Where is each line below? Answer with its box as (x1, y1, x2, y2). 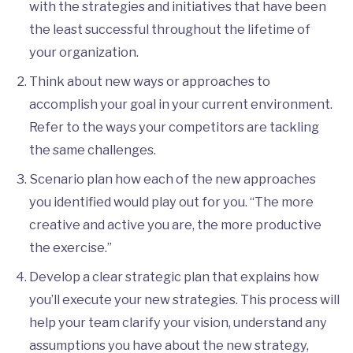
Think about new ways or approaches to (28, 72, 270, 89)
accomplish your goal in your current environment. (28, 95, 333, 112)
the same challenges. (28, 141, 161, 158)
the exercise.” (28, 239, 114, 255)
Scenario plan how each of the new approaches (28, 170, 316, 187)
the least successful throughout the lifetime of (28, 20, 310, 37)
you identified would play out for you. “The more (28, 193, 314, 210)
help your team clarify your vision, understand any (28, 314, 327, 330)
